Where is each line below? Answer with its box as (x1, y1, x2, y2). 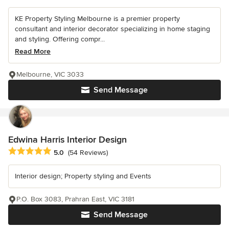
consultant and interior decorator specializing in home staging (15, 25, 210, 34)
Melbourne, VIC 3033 (16, 70, 84, 79)
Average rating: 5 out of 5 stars (8, 146, 117, 157)
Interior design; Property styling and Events (15, 172, 151, 181)
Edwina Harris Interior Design (8, 134, 127, 146)
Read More (15, 47, 51, 56)
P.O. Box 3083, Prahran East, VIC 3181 (16, 195, 134, 204)
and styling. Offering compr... (15, 35, 105, 44)
